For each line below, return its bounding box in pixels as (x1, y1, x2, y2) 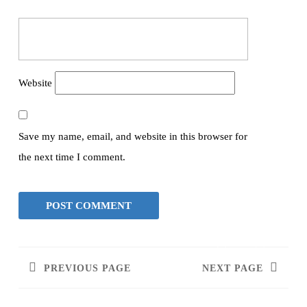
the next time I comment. (19, 151, 125, 163)
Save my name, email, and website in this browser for (19, 131, 247, 143)
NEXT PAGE (202, 263, 263, 274)
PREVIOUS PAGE (44, 263, 131, 274)
